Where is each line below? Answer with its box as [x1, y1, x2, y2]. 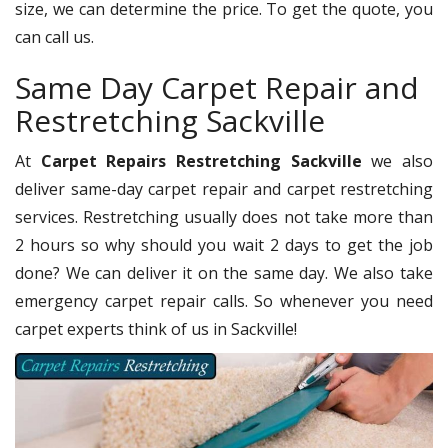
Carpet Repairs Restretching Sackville [40, 149, 362, 172]
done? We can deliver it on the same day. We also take [15, 261, 433, 284]
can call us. [15, 25, 94, 48]
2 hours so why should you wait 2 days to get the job [15, 233, 433, 256]
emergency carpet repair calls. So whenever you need [15, 289, 433, 312]
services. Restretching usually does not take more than [15, 205, 433, 228]
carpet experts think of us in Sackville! [15, 317, 297, 340]
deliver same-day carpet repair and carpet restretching [15, 177, 433, 200]
